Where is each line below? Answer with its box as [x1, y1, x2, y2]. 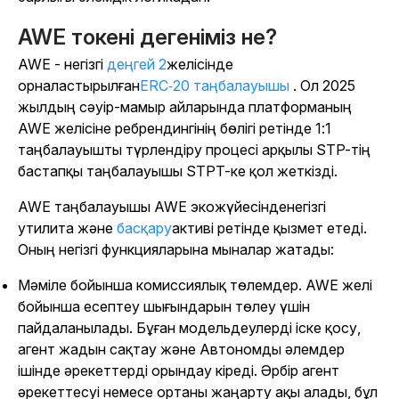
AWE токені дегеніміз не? [18, 24, 277, 51]
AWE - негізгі [18, 55, 107, 74]
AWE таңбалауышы [18, 198, 151, 216]
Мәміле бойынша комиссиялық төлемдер [18, 276, 298, 295]
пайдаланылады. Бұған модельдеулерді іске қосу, [18, 319, 361, 338]
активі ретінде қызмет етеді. [172, 219, 367, 238]
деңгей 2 [107, 55, 167, 74]
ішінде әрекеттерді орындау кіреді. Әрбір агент [18, 362, 339, 380]
